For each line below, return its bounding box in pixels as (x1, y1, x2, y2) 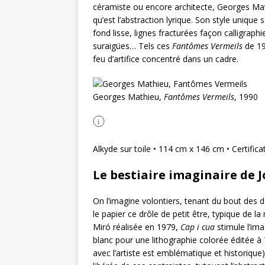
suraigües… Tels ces (93, 40, 172, 51)
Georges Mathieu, (93, 91, 164, 102)
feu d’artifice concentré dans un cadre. (93, 53, 238, 64)
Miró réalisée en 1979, (93, 221, 180, 232)
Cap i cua (180, 221, 215, 232)
